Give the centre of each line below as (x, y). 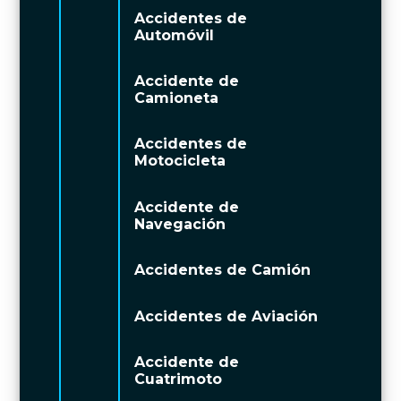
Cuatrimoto (179, 379)
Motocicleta (180, 161)
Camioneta (177, 98)
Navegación (180, 224)
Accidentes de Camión (223, 270)
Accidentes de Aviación (226, 316)
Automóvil (175, 35)
